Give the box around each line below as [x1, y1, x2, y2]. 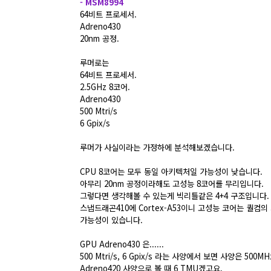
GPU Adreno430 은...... [80, 238, 164, 250]
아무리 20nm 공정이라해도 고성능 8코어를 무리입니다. [80, 177, 264, 189]
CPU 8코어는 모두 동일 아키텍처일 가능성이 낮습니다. [80, 165, 263, 177]
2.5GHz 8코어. [80, 80, 130, 93]
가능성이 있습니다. [80, 214, 143, 226]
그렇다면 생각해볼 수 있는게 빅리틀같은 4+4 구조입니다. [80, 189, 269, 201]
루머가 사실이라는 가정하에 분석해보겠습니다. [80, 141, 235, 153]
